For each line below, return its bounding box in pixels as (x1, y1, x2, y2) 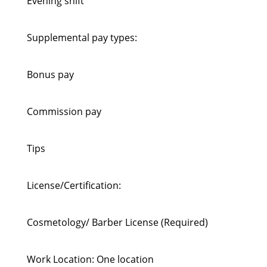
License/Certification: (27, 179, 121, 192)
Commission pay (27, 105, 101, 118)
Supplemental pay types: (27, 31, 137, 44)
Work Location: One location (27, 253, 154, 266)
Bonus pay (27, 68, 74, 81)
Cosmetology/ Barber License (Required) (27, 216, 208, 229)
